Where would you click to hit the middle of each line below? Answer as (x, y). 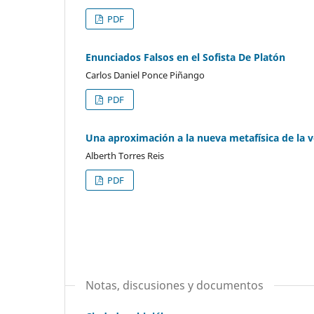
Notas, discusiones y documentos (175, 285)
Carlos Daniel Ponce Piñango (145, 75)
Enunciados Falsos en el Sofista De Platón (185, 57)
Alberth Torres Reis (125, 156)
